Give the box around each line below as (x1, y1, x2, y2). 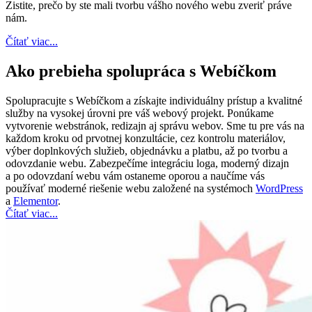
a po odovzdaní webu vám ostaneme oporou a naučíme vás (6, 170, 265, 182)
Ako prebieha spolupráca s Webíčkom (6, 62, 276, 81)
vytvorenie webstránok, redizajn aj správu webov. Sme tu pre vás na (6, 120, 304, 132)
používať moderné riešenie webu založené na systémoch (6, 182, 256, 195)
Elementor (13, 195, 58, 208)
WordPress (256, 182, 303, 195)
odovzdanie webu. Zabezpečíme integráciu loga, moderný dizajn (6, 157, 289, 170)
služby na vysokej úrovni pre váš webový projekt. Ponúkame (6, 107, 274, 120)
